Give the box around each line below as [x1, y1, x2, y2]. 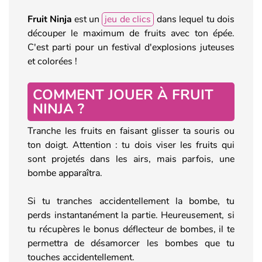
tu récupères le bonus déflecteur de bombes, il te [27, 222, 235, 236]
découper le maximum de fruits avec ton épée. [27, 26, 235, 40]
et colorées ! [27, 54, 77, 68]
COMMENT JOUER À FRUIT [33, 85, 213, 104]
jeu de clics [105, 12, 151, 26]
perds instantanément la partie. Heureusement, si [27, 208, 235, 222]
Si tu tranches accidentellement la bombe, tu [27, 194, 235, 208]
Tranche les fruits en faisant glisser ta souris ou [27, 124, 235, 137]
